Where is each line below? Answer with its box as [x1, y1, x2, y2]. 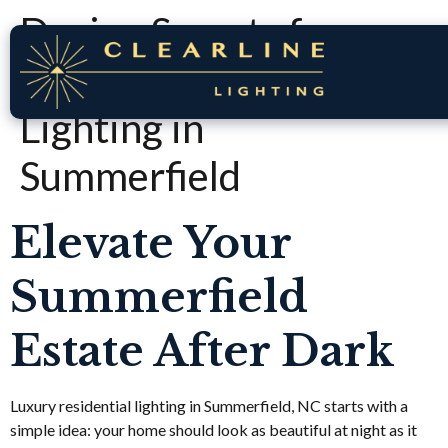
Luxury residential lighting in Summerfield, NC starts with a [10, 396, 408, 415]
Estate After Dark [10, 325, 394, 377]
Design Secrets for [20, 8, 340, 56]
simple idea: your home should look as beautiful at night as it [10, 420, 417, 439]
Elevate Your [10, 217, 291, 269]
